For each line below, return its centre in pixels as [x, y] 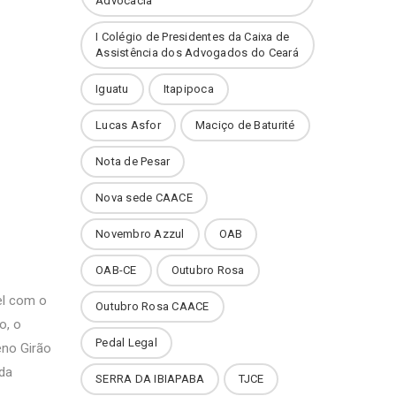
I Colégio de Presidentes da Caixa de [193, 37]
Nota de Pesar [133, 161]
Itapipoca [188, 89]
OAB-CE [116, 270]
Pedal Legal [126, 343]
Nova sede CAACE [144, 198]
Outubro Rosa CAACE [152, 306]
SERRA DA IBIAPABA [150, 379]
